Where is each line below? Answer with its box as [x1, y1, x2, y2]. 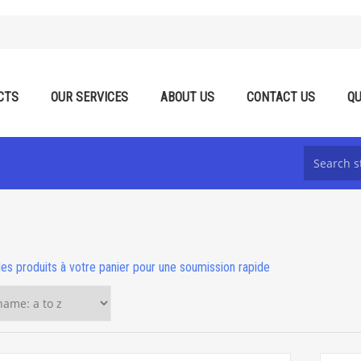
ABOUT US [160, 89, 214, 105]
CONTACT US [247, 89, 315, 105]
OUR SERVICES [51, 89, 128, 105]
